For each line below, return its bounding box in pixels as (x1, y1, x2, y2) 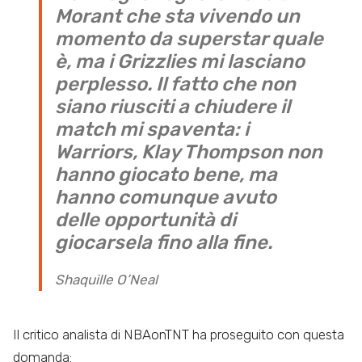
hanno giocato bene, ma (55, 162, 277, 186)
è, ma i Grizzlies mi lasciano (55, 49, 305, 73)
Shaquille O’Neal (55, 271, 158, 288)
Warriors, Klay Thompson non (55, 140, 322, 163)
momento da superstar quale (55, 27, 323, 50)
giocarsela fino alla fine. (55, 230, 272, 254)
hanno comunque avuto (55, 185, 276, 208)
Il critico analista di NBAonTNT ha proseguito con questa (13, 326, 344, 343)
